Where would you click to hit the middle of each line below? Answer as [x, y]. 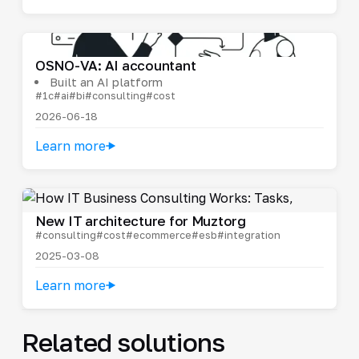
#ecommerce [158, 234]
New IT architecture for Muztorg [140, 220]
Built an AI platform [106, 81]
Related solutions [123, 342]
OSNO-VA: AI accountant [115, 65]
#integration [248, 234]
